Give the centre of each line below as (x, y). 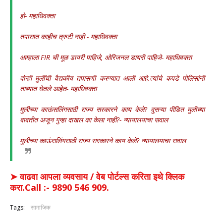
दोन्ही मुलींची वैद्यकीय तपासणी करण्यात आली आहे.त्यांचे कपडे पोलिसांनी (112, 78)
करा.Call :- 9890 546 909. (59, 187)
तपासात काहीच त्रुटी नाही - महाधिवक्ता (69, 36)
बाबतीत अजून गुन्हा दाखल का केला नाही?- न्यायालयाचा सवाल (95, 120)
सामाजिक (41, 207)
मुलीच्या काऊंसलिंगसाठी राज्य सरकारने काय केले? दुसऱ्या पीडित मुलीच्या (112, 109)
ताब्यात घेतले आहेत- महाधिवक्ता (58, 88)
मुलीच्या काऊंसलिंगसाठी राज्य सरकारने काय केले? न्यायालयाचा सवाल (103, 140)
